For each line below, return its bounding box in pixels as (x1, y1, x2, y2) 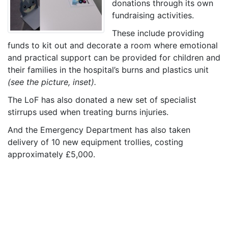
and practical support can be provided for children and (8, 52, 220, 63)
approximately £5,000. (8, 149, 95, 159)
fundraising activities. (112, 10, 194, 20)
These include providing (112, 27, 204, 38)
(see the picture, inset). (8, 76, 96, 87)
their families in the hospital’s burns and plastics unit (8, 64, 209, 75)
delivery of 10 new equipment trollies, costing (8, 136, 183, 147)
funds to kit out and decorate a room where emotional (8, 40, 218, 50)
